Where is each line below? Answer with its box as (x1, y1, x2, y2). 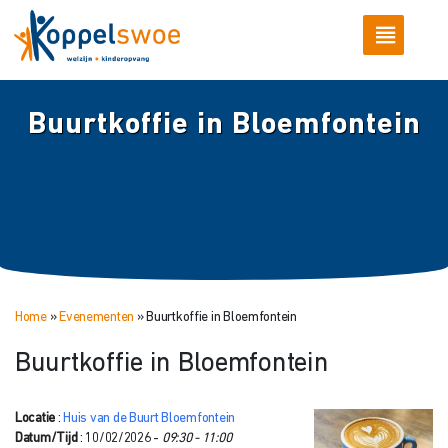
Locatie (15, 411, 56, 425)
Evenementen (59, 310, 135, 324)
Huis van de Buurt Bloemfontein (63, 411, 235, 425)
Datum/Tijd (15, 431, 78, 445)
